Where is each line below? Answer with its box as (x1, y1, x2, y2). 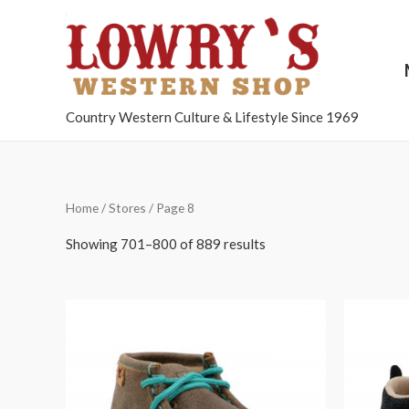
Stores (109, 199, 146, 215)
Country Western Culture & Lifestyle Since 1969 (66, 108, 359, 125)
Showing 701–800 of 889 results (66, 235, 266, 252)
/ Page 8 (146, 199, 194, 215)
